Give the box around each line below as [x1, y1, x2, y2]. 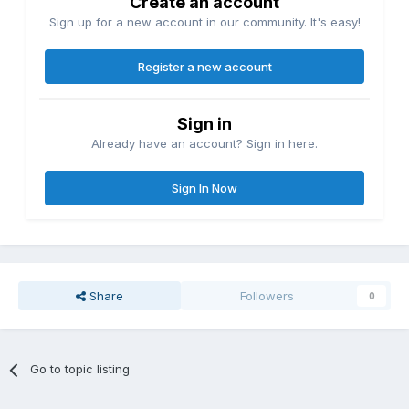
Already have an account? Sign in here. [91, 136, 318, 152]
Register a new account [137, 59, 272, 75]
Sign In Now [172, 181, 237, 196]
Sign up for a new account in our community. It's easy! [48, 15, 361, 30]
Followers [240, 288, 295, 304]
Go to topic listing [30, 362, 131, 377]
